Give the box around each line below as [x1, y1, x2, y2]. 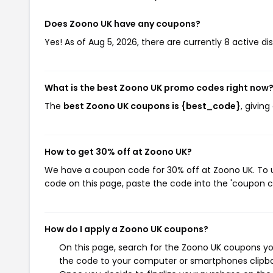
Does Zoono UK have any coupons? [44, 18, 200, 30]
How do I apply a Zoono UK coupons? [44, 223, 208, 235]
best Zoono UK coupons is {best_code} [63, 100, 241, 112]
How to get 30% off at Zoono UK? [44, 146, 192, 158]
